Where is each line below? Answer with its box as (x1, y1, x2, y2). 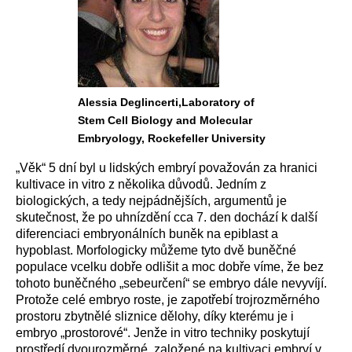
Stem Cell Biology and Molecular (78, 114, 252, 126)
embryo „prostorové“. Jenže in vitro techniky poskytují (16, 326, 310, 339)
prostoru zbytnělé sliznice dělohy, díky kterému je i (16, 310, 294, 323)
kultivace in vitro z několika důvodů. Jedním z (16, 178, 266, 191)
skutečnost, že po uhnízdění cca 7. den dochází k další (16, 211, 317, 224)
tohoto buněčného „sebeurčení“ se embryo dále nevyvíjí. (16, 277, 327, 290)
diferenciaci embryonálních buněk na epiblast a (16, 227, 278, 240)
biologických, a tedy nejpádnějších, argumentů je (16, 194, 287, 207)
